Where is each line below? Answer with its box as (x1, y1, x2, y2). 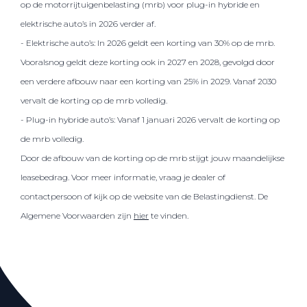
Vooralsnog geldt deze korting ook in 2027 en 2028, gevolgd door (21, 56, 275, 67)
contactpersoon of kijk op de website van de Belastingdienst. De (21, 191, 268, 201)
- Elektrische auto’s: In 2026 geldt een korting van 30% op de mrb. (21, 37, 275, 48)
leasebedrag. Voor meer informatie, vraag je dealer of (21, 171, 225, 182)
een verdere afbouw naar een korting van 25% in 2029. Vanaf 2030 (21, 75, 276, 86)
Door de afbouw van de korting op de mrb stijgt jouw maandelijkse (21, 152, 284, 163)
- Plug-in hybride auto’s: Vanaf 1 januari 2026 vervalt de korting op (21, 114, 280, 125)
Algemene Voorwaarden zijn (21, 210, 132, 221)
